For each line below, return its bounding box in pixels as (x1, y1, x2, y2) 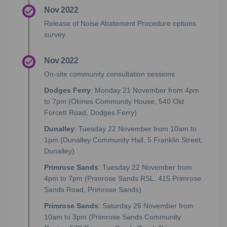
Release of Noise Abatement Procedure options (44, 19, 196, 28)
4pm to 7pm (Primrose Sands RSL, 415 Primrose (44, 174, 201, 183)
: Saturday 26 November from (98, 202, 194, 210)
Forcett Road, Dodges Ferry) (44, 108, 137, 117)
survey (44, 30, 65, 39)
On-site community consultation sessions (44, 70, 175, 79)
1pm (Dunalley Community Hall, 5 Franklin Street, (44, 136, 203, 144)
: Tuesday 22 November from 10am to (74, 125, 197, 133)
